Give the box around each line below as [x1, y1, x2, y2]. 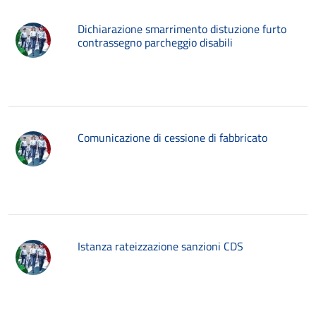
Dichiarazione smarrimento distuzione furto [78, 20, 286, 37]
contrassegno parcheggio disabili [78, 34, 233, 51]
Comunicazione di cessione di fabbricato [78, 129, 267, 146]
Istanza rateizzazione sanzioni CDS [78, 238, 243, 255]
